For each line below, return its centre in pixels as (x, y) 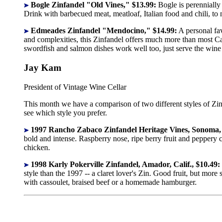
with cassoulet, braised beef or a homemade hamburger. (110, 182)
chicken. (37, 147)
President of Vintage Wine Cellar (75, 87)
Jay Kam (43, 67)
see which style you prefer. (65, 112)
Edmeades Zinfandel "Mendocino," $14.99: (104, 31)
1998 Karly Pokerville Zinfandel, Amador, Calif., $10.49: (125, 164)
